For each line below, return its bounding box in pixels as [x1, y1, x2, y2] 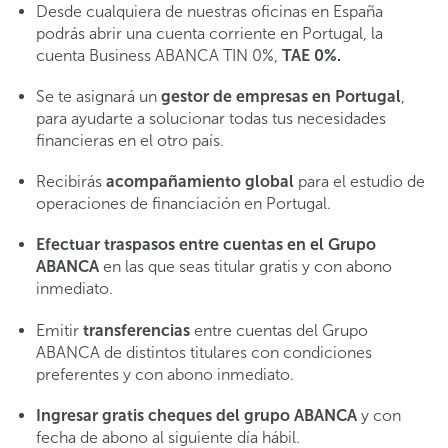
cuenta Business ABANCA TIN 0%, [36, 45, 282, 65]
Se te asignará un [36, 87, 161, 107]
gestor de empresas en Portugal [161, 87, 401, 107]
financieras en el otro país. [36, 131, 224, 151]
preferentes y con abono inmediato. [36, 364, 294, 384]
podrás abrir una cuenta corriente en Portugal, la [36, 23, 383, 43]
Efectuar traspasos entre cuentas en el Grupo [36, 235, 376, 255]
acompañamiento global [106, 172, 294, 192]
